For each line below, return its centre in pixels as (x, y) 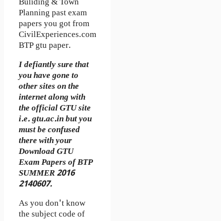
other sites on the (49, 87)
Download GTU (46, 152)
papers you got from (54, 24)
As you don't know (52, 203)
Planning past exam (53, 13)
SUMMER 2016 (47, 173)
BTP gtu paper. (45, 46)
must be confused (49, 130)
